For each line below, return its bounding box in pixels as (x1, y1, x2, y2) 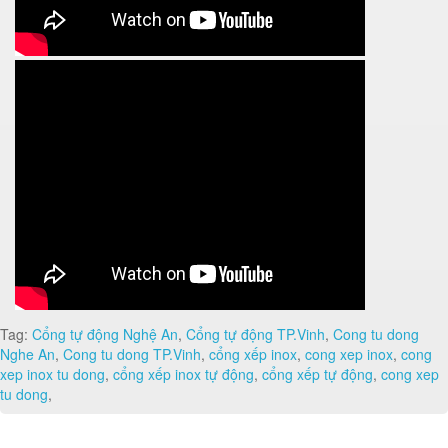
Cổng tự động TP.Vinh (186, 324, 325, 345)
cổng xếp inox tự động (113, 364, 254, 385)
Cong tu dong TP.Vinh (63, 344, 201, 365)
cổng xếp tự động (262, 364, 373, 385)
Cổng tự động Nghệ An (32, 324, 178, 345)
